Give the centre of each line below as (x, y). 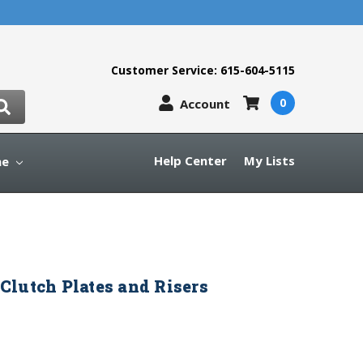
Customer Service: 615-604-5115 (203, 70)
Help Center (190, 160)
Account (205, 103)
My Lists (269, 160)
